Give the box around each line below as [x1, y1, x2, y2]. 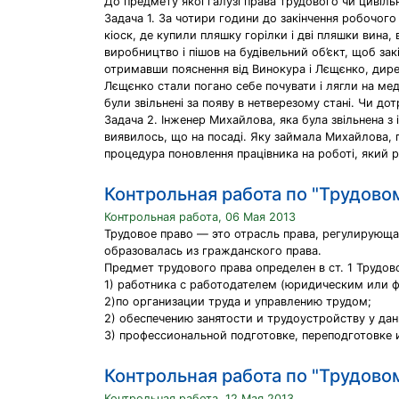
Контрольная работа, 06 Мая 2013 [104, 210, 296, 224]
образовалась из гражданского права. [104, 244, 322, 257]
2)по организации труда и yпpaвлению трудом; [104, 295, 371, 308]
